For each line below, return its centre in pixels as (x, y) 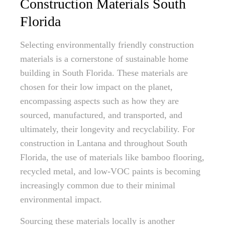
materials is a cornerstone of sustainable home (104, 59)
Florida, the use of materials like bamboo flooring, (112, 157)
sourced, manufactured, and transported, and (101, 115)
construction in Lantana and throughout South (104, 143)
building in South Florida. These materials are (104, 73)
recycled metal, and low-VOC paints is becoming (110, 171)
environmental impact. (61, 199)
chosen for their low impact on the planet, (96, 87)
